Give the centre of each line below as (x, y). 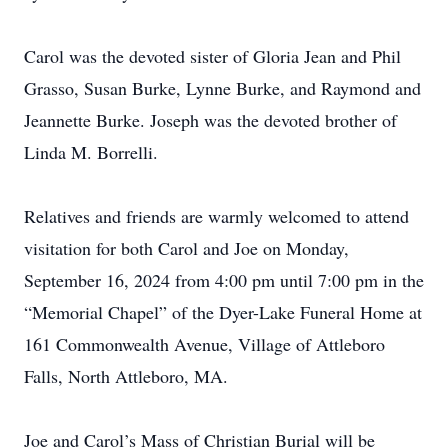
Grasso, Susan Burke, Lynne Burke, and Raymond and (222, 88)
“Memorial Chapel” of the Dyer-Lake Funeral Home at (223, 312)
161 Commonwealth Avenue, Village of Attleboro (204, 344)
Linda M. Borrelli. (91, 152)
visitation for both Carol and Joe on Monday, (186, 248)
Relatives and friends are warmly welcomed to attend (216, 216)
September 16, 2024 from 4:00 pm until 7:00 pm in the (224, 280)
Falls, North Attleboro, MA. (126, 376)
